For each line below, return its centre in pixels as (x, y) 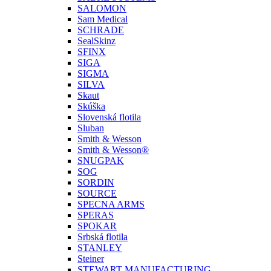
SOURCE (97, 193)
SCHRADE (101, 30)
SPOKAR (97, 226)
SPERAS (96, 215)
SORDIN (96, 182)
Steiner (91, 259)
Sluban (91, 128)
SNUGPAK (101, 161)
